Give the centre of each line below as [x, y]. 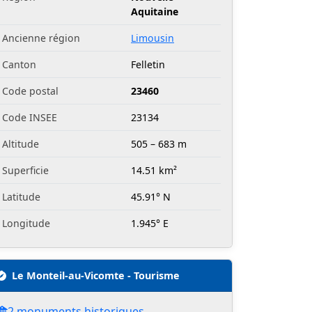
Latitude [21, 197]
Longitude [26, 224]
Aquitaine [155, 12]
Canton [19, 65]
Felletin [148, 65]
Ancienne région [41, 38]
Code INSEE [30, 118]
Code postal [30, 91]
